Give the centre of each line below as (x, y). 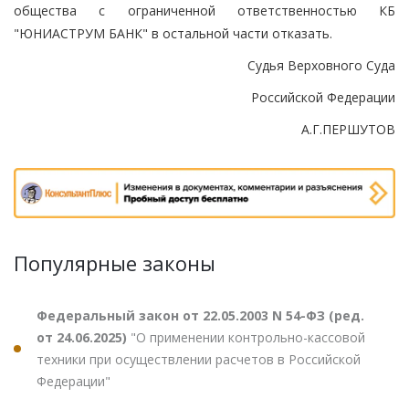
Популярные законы (115, 263)
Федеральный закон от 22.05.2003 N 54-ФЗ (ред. (200, 316)
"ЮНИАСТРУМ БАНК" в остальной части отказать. (173, 33)
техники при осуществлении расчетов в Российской (199, 360)
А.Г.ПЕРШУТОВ (348, 129)
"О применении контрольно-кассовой (248, 338)
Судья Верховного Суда (321, 65)
